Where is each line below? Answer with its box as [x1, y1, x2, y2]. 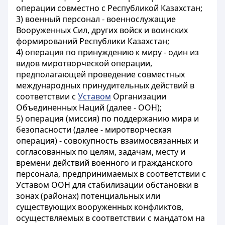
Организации [111, 91, 166, 102]
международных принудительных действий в [16, 80, 194, 91]
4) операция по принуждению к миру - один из [16, 47, 199, 58]
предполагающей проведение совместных [16, 69, 185, 80]
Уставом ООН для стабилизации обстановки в [16, 179, 198, 190]
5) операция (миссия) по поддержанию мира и [16, 113, 199, 124]
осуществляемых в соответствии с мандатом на [16, 212, 205, 223]
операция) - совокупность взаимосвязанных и [16, 135, 198, 146]
